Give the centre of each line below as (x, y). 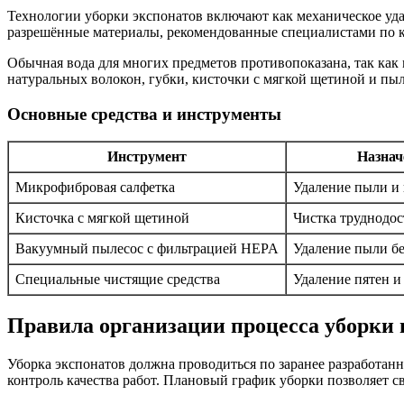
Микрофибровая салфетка (95, 188)
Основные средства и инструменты (144, 114)
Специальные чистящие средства (118, 280)
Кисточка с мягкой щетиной (102, 218)
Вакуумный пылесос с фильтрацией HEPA (147, 249)
